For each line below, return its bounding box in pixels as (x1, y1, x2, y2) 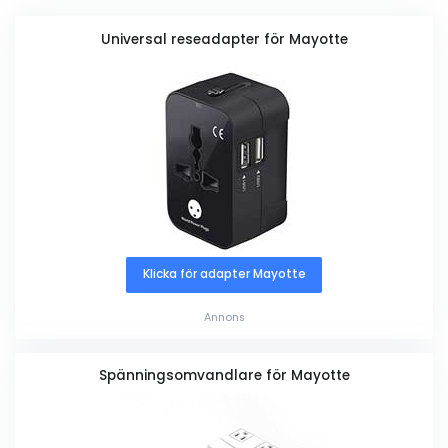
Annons (203, 309, 245, 325)
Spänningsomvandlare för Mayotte (98, 366, 350, 386)
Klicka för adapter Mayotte (142, 266, 306, 283)
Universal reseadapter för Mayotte (100, 29, 348, 49)
